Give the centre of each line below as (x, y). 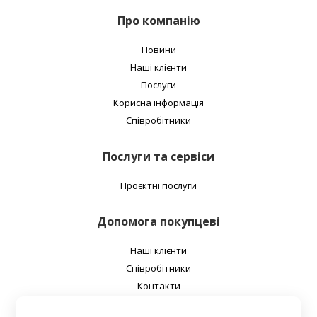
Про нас (158, 304)
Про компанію (158, 21)
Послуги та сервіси (158, 156)
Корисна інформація (158, 103)
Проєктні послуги (158, 185)
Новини (158, 50)
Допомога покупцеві (158, 221)
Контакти (158, 286)
